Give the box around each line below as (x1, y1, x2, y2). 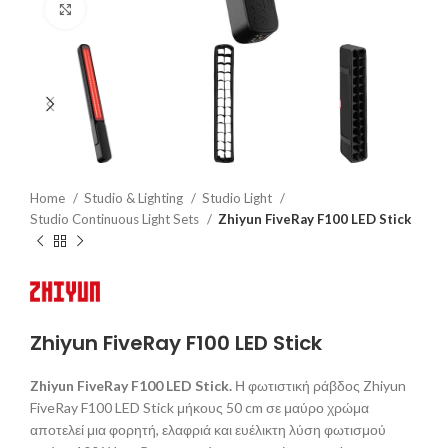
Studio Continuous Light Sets (30, 211, 202, 228)
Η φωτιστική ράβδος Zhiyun (235, 376, 406, 394)
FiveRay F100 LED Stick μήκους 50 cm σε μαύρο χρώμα (30, 398, 369, 416)
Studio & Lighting (84, 190, 186, 207)
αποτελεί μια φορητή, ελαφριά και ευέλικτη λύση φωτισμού (30, 420, 386, 438)
